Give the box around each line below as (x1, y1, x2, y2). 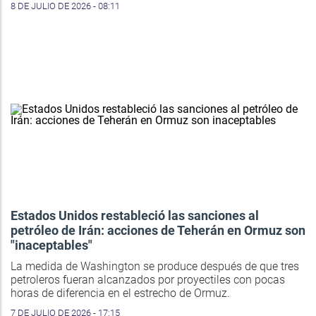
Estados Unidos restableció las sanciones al (11, 207, 259, 223)
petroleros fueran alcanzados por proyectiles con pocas (11, 272, 285, 286)
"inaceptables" (11, 237, 92, 253)
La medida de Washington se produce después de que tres (11, 259, 299, 273)
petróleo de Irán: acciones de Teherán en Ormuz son (11, 222, 305, 238)
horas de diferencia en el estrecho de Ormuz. (11, 286, 230, 300)
